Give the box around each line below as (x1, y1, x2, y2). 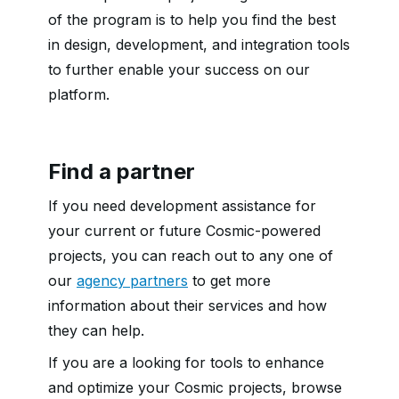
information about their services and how (48, 297, 327, 314)
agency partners (77, 272, 188, 289)
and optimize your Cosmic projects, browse (48, 379, 342, 396)
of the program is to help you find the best (48, 11, 336, 28)
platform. (48, 85, 110, 103)
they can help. (48, 322, 144, 339)
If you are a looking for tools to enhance (48, 354, 324, 371)
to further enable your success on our (48, 61, 310, 78)
